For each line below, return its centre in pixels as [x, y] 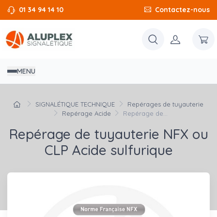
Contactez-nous [182, 10]
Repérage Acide [86, 114]
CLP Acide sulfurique [108, 150]
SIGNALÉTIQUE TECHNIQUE [75, 104]
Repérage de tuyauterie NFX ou [108, 134]
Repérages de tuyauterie [165, 104]
